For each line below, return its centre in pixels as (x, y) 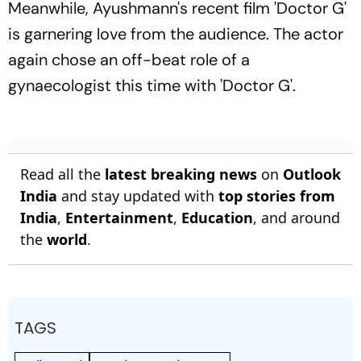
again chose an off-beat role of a (129, 59)
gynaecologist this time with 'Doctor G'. (152, 85)
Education (217, 217)
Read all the (62, 174)
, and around (297, 217)
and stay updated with (138, 195)
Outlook (312, 174)
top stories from (277, 195)
